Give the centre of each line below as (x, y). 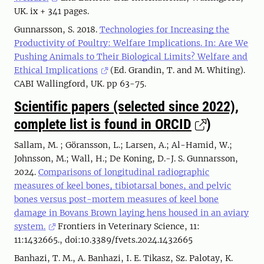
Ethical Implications (56, 70)
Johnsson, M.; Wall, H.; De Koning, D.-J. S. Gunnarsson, (126, 159)
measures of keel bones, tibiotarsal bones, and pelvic (123, 186)
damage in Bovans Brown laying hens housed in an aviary (131, 213)
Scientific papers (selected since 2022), (126, 107)
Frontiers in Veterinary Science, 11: (128, 226)
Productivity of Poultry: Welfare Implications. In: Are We (131, 43)
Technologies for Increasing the (164, 29)
